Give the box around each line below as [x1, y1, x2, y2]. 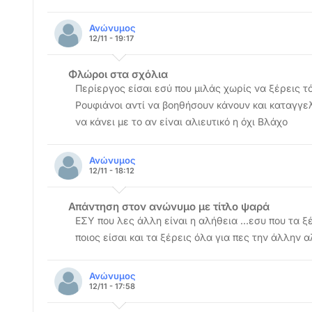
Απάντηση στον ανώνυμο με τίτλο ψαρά [68, 200, 270, 213]
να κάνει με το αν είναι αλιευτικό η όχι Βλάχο [75, 116, 288, 127]
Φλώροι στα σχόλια [68, 68, 168, 81]
